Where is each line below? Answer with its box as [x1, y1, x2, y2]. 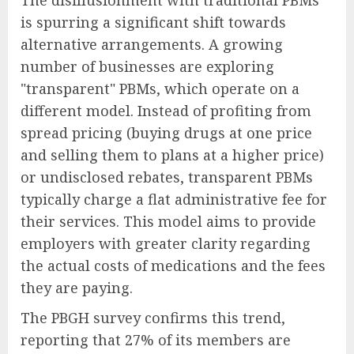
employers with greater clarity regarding [21, 234, 311, 254]
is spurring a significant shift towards [21, 13, 286, 32]
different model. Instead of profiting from [21, 101, 311, 121]
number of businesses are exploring [21, 57, 274, 77]
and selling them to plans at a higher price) [21, 145, 324, 165]
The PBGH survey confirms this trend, [21, 308, 285, 328]
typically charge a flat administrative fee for [21, 190, 327, 209]
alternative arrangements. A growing [21, 35, 283, 55]
